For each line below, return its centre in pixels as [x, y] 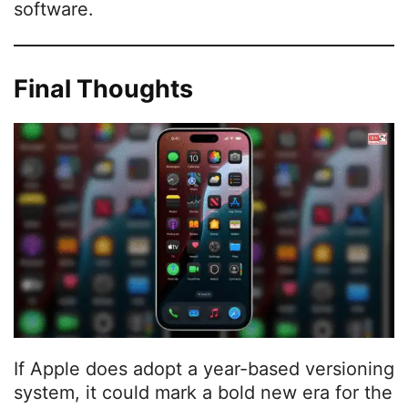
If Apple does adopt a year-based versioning [204, 368]
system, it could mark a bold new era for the [203, 392]
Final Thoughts [103, 89]
